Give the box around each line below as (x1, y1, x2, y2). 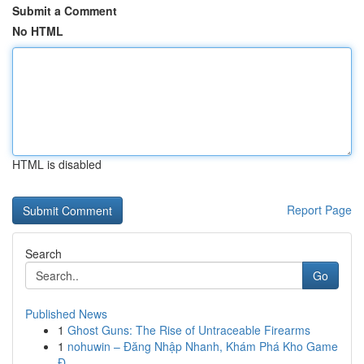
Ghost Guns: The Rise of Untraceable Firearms (67, 322, 310, 338)
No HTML (12, 23, 63, 39)
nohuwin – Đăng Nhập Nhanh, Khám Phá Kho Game (67, 338, 338, 354)
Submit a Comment (12, 2, 117, 19)
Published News (25, 305, 107, 322)
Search (25, 245, 62, 262)
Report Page (287, 201, 352, 218)
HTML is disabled (12, 156, 102, 172)
